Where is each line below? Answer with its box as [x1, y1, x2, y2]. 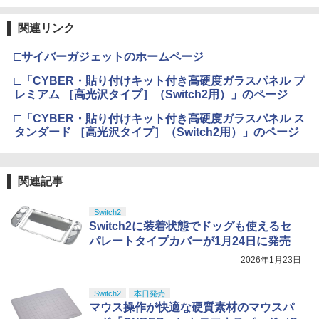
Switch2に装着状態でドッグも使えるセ [89, 219, 291, 232]
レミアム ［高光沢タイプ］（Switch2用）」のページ [14, 88, 288, 100]
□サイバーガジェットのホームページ [14, 50, 204, 63]
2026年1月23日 [241, 254, 301, 265]
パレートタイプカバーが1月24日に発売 [89, 234, 291, 247]
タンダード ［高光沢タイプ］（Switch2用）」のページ [14, 125, 299, 138]
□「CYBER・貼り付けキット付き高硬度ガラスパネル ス [14, 112, 305, 125]
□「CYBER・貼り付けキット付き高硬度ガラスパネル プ [14, 74, 305, 87]
